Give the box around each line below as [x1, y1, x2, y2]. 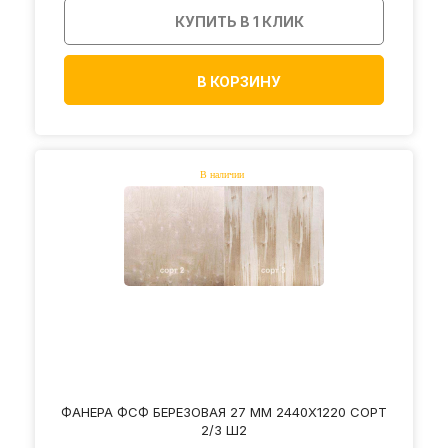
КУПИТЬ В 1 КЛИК [175, 12, 304, 30]
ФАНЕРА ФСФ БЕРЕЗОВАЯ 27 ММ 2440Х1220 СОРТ [61, 403, 387, 420]
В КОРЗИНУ [197, 72, 281, 90]
